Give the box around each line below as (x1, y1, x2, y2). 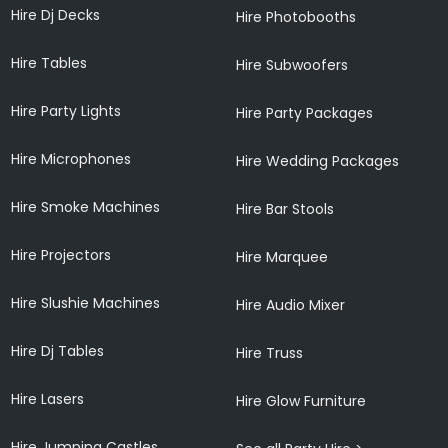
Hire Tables (11, 52, 88, 73)
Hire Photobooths (236, 6, 357, 27)
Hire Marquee (236, 246, 329, 267)
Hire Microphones (11, 148, 132, 169)
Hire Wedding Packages (236, 150, 400, 171)
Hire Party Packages (236, 102, 374, 123)
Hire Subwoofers (236, 54, 349, 75)
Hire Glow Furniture (236, 390, 367, 411)
